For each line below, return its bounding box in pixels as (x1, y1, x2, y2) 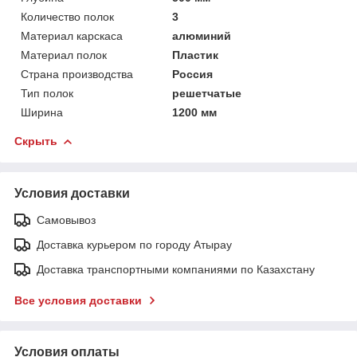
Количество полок (21, 10, 114, 23)
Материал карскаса (21, 29, 123, 42)
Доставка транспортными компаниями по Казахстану (37, 262, 315, 276)
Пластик (172, 48, 219, 61)
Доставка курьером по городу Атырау (37, 237, 232, 251)
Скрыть (14, 134, 57, 147)
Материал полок (21, 48, 107, 61)
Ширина (21, 105, 63, 119)
